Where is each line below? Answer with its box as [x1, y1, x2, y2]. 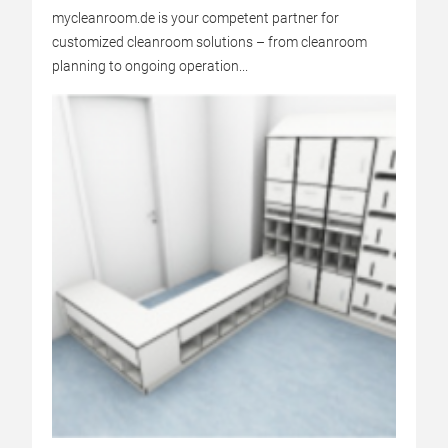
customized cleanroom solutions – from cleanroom [52, 34, 367, 50]
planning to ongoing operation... [52, 58, 248, 74]
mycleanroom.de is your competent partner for [52, 10, 339, 26]
